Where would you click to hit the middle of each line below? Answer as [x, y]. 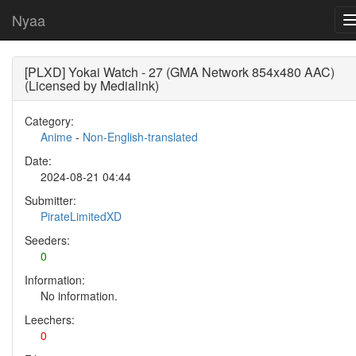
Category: [49, 121]
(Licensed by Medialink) [92, 85]
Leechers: [50, 319]
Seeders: [47, 240]
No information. [79, 296]
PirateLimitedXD [81, 216]
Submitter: [50, 200]
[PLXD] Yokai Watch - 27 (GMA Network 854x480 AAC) [180, 72]
